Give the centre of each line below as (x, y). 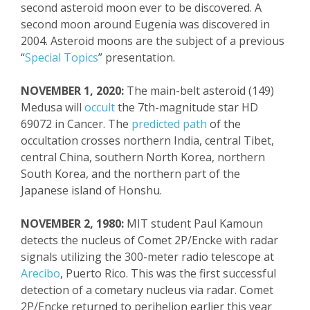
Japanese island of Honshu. (91, 190)
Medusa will (53, 107)
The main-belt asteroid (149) (199, 91)
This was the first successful (203, 273)
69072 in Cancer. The (76, 124)
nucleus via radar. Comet (208, 290)
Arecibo (40, 273)
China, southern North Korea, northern (161, 157)
